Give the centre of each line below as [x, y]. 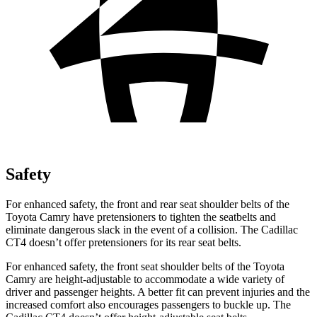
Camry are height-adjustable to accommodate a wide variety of [145, 279]
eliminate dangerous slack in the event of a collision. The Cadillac [152, 229]
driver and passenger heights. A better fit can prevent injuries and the [158, 292]
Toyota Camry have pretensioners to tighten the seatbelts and [141, 217]
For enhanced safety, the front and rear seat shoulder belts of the [148, 204]
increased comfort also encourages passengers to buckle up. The [148, 304]
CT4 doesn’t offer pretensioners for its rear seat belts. [123, 242]
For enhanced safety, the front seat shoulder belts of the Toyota [145, 266]
